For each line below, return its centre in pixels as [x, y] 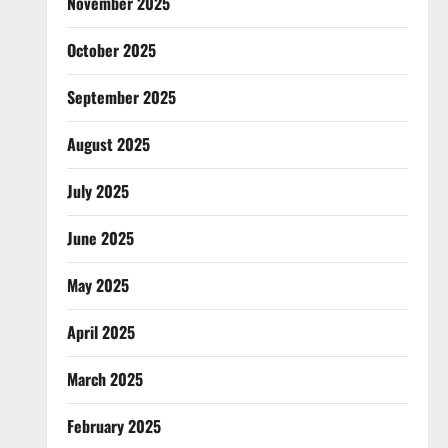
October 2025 [111, 49]
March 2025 [104, 378]
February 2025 [113, 425]
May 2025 [97, 284]
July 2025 [97, 190]
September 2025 [121, 96]
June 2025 [100, 237]
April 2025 [100, 331]
